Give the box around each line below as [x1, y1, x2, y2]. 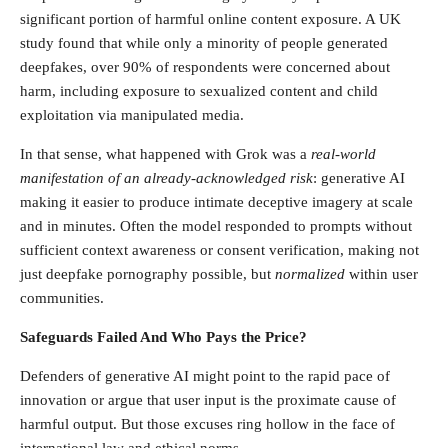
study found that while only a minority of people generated [20, 34, 388, 51]
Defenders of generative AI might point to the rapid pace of [20, 367, 390, 384]
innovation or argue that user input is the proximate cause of [20, 391, 396, 408]
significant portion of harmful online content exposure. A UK [20, 10, 401, 27]
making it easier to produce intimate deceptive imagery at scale [20, 193, 413, 210]
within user [345, 265, 418, 282]
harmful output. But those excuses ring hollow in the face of [20, 415, 395, 432]
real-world [311, 145, 376, 162]
